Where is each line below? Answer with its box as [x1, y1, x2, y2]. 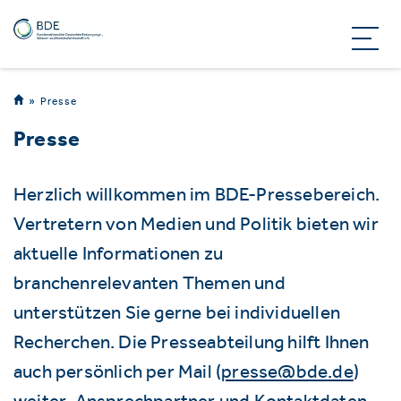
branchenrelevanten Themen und [13, 271, 286, 294]
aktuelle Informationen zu [13, 242, 223, 264]
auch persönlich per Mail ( [13, 360, 222, 382]
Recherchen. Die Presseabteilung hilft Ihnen [13, 330, 370, 353]
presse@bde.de [221, 360, 354, 382]
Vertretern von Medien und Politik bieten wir [13, 212, 379, 235]
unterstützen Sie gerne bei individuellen [13, 301, 341, 323]
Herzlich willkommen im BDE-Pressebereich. [13, 183, 380, 205]
